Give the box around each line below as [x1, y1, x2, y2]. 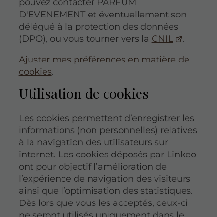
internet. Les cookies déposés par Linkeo [18, 149, 196, 160]
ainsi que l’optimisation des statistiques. [18, 185, 193, 197]
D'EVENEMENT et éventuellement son [18, 8, 186, 20]
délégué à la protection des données [18, 20, 178, 32]
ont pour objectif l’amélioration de [18, 161, 167, 172]
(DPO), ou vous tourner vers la [18, 32, 152, 44]
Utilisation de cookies [18, 84, 149, 103]
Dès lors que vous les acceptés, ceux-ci [18, 197, 188, 209]
